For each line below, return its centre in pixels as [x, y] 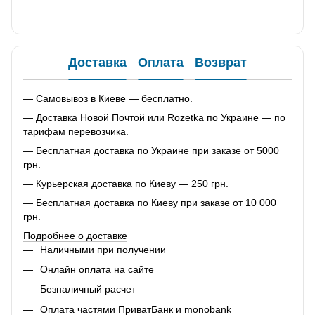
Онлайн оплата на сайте [97, 269]
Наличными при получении [103, 249]
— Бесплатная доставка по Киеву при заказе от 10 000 [150, 202]
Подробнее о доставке [75, 235]
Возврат [221, 63]
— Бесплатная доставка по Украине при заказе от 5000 [151, 150]
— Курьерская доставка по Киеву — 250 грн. [126, 183]
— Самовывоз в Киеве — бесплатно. [108, 98]
